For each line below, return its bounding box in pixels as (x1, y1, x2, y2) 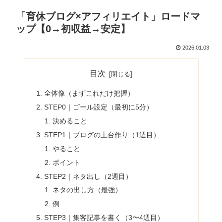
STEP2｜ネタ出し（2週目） (44, 172, 132, 180)
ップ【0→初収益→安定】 (16, 23, 130, 34)
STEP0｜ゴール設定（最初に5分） (44, 103, 153, 111)
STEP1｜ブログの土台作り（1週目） (44, 130, 160, 139)
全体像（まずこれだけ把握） (44, 89, 134, 98)
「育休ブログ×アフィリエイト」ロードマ (16, 10, 200, 22)
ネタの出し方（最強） (53, 186, 122, 194)
